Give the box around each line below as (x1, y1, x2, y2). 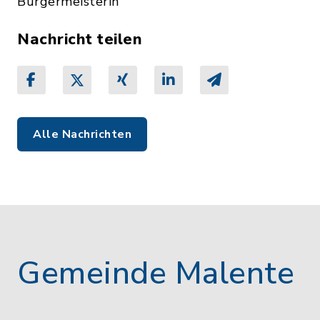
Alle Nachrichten (33, 126, 131, 142)
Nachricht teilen (17, 29, 142, 50)
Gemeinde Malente (17, 252, 294, 295)
